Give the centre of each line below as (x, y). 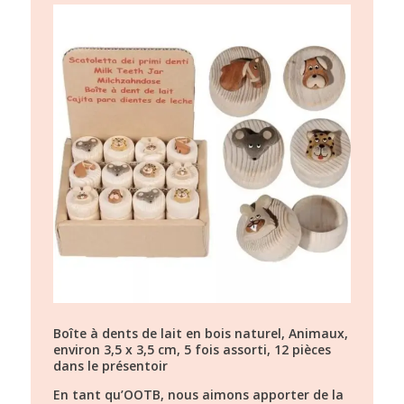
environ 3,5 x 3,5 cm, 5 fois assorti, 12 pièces (192, 349)
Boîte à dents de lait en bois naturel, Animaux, (200, 333)
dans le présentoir (110, 365)
